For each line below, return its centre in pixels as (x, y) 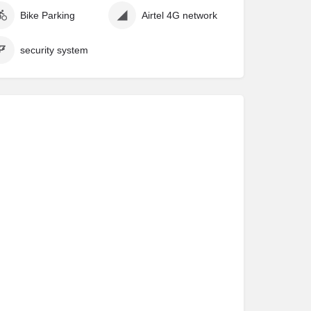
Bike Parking (47, 15)
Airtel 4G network (179, 15)
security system (54, 50)
